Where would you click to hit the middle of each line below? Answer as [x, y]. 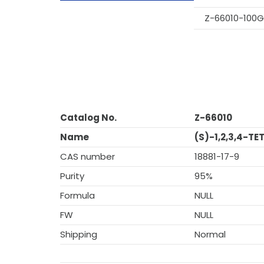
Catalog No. [88, 118]
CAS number [88, 156]
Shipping [79, 234]
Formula [77, 195]
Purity [72, 176]
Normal [210, 234]
